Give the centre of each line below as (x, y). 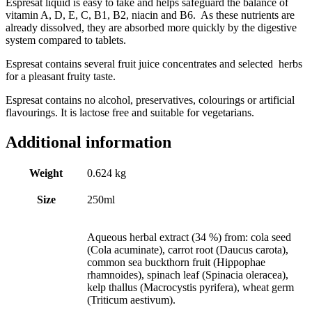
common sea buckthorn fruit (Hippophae (176, 263)
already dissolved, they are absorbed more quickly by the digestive (151, 27)
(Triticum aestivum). (131, 300)
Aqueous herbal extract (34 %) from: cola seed (189, 237)
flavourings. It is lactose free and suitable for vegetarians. (130, 112)
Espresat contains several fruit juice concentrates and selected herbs (154, 63)
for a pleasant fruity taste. (61, 76)
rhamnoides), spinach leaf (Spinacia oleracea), (188, 275)
